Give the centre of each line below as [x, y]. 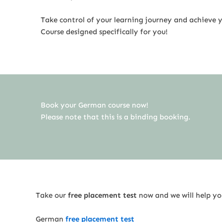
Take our [52, 195]
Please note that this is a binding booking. [115, 117]
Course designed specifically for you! [104, 31]
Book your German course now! [95, 105]
